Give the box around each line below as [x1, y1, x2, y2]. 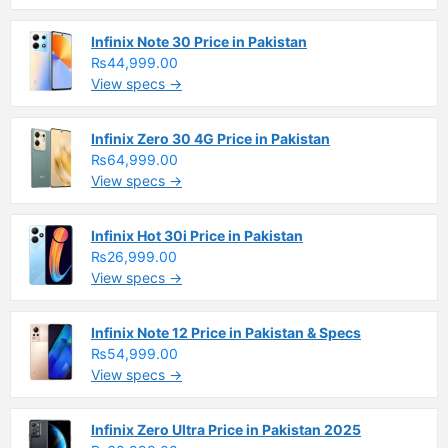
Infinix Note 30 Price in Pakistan [91, 32, 307, 50]
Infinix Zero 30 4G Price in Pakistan [91, 129, 330, 147]
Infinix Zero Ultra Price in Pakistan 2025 [91, 420, 361, 438]
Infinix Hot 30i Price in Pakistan [91, 226, 303, 244]
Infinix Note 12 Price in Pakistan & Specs [91, 323, 361, 341]
